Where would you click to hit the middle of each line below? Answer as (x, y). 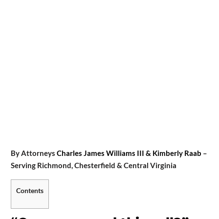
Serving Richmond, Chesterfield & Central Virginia (93, 165)
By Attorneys (33, 153)
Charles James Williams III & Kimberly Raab (129, 153)
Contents (30, 190)
